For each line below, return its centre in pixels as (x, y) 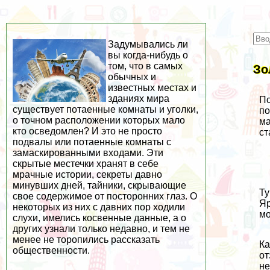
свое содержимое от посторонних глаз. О (105, 196)
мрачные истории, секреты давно (87, 174)
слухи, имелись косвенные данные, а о (99, 218)
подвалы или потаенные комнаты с (92, 142)
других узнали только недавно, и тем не (101, 229)
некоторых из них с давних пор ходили (99, 207)
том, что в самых (145, 66)
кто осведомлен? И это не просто (87, 131)
